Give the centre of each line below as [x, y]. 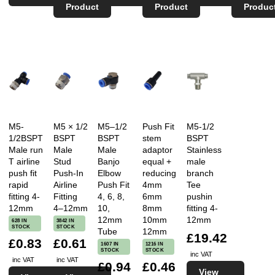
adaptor [157, 150]
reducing [159, 173]
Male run [26, 150]
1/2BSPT [26, 138]
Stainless [204, 150]
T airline [24, 162]
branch [200, 173]
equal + [157, 162]
